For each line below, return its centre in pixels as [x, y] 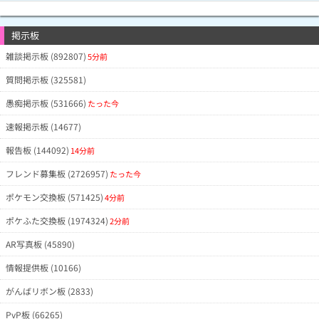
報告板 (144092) [37, 150]
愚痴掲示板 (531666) [46, 103]
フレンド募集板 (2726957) [57, 173]
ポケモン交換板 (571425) [54, 197]
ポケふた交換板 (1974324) [57, 220]
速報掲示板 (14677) [43, 126]
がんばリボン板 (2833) [49, 291]
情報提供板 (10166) [43, 267]
